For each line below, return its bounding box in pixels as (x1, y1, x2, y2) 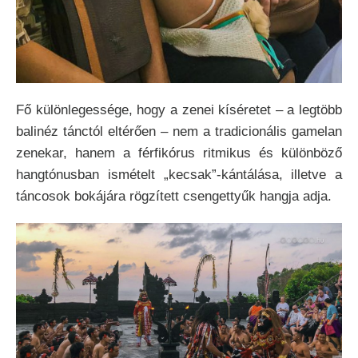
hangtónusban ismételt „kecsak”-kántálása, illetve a (16, 167, 342, 183)
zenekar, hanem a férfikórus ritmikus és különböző (16, 145, 342, 161)
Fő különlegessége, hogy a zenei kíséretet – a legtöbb (16, 102, 342, 118)
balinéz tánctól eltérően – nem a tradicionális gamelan (16, 124, 342, 140)
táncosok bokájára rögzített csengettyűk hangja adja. (16, 189, 332, 205)
